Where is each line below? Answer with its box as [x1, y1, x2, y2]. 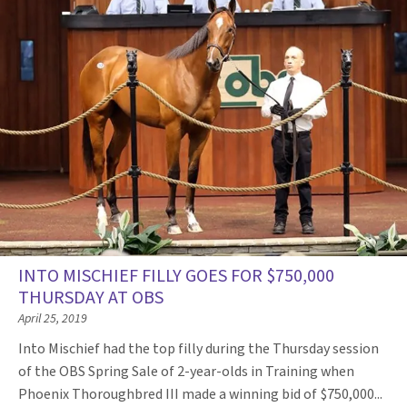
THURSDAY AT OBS [18, 284, 164, 311]
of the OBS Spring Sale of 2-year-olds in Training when [18, 361, 354, 382]
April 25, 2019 [18, 309, 87, 328]
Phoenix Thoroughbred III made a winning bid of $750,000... [18, 383, 385, 404]
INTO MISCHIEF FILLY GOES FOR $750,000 [18, 263, 334, 289]
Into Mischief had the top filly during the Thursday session [18, 338, 379, 359]
